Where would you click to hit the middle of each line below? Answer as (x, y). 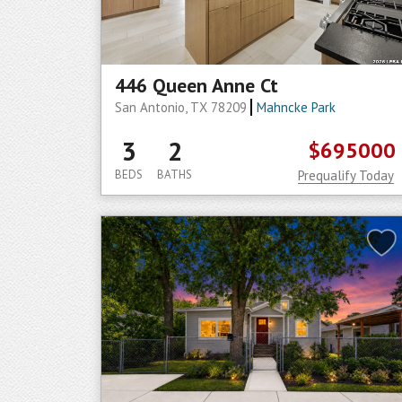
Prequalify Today (346, 175)
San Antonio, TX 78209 (183, 107)
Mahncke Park (296, 107)
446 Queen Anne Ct (197, 85)
